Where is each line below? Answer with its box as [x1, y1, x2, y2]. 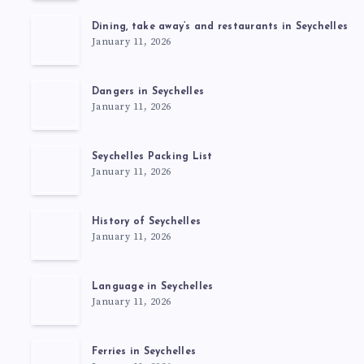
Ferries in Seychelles [91, 347, 196, 357]
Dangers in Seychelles [91, 87, 204, 97]
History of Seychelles [91, 217, 201, 227]
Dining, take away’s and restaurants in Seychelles [91, 22, 348, 32]
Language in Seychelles [91, 282, 214, 292]
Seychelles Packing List [91, 152, 213, 162]
